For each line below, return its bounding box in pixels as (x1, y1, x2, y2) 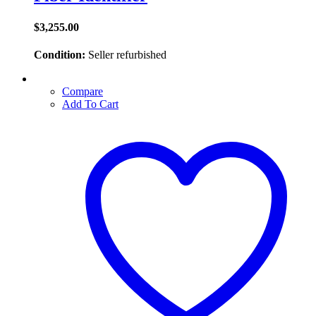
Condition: (34, 48, 85, 61)
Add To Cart (62, 97, 119, 110)
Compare (62, 85, 103, 97)
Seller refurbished (85, 48, 166, 61)
